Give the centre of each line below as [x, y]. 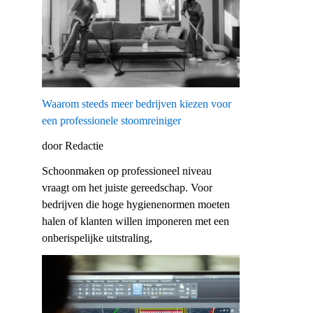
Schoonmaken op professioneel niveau [127, 170]
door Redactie [73, 145]
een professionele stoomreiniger [111, 120]
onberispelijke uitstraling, [97, 238]
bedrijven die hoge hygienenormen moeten [136, 204]
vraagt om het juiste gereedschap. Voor [127, 187]
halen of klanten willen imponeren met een [136, 221]
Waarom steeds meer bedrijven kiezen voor [137, 103]
